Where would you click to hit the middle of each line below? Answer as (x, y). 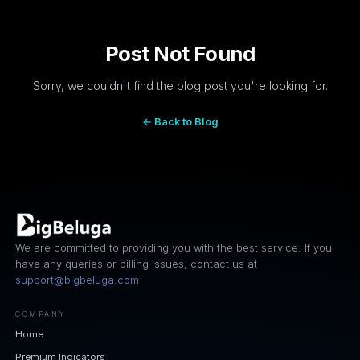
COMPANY (41, 313)
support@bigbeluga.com (78, 280)
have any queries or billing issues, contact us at (137, 264)
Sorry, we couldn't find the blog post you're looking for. (180, 85)
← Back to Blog (180, 121)
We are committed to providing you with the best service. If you (174, 248)
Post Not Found (180, 54)
